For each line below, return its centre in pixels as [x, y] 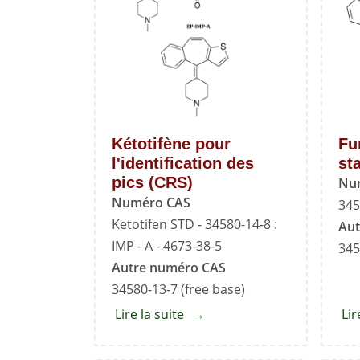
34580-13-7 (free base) [178, 289]
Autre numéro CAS [169, 267]
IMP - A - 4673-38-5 [167, 245]
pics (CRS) [152, 182]
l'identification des [183, 163]
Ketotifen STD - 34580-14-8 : [194, 224]
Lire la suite [149, 314]
